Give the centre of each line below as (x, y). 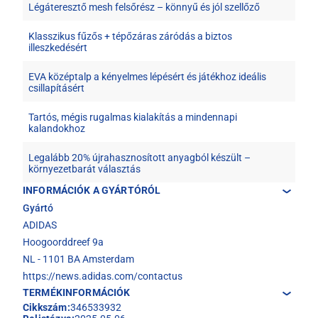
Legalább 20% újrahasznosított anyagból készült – (139, 158)
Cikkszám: (46, 307)
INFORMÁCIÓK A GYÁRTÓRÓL (92, 190)
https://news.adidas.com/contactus (103, 276)
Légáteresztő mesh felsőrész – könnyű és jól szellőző (144, 7)
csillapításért (56, 88)
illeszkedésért (58, 48)
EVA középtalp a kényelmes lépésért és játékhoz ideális (147, 77)
